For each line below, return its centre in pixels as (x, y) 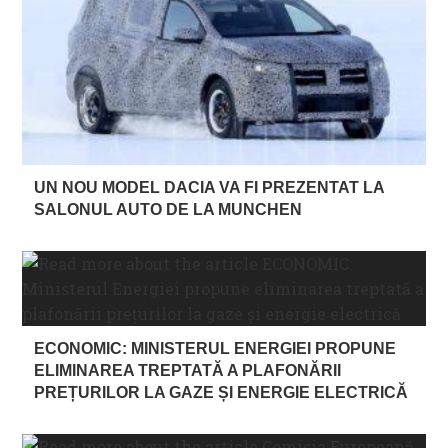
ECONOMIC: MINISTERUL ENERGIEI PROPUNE (215, 348)
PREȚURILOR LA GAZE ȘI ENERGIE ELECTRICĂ (221, 392)
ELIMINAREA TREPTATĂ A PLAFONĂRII (188, 370)
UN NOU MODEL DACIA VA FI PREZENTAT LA (209, 187)
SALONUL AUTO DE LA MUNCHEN (168, 209)
